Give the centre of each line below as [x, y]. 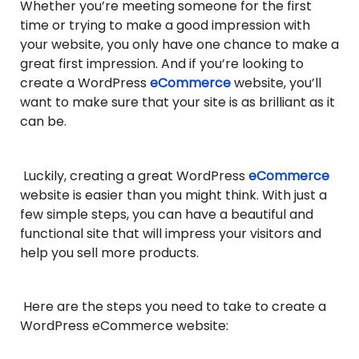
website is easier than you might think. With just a [173, 195]
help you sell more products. [109, 252]
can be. [43, 122]
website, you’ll [278, 83]
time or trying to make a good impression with [165, 26]
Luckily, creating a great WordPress [134, 175]
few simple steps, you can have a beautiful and [167, 214]
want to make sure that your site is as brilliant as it [177, 103]
